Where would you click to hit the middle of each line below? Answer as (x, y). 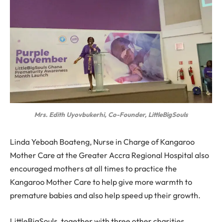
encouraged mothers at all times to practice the (93, 169)
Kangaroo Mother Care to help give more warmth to (101, 182)
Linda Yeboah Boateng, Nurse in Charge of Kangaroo (102, 142)
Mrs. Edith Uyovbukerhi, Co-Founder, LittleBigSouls (111, 114)
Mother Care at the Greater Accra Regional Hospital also (110, 155)
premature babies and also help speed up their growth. (106, 195)
